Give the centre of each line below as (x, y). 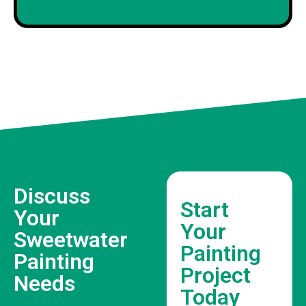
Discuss (52, 196)
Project (215, 275)
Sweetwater (71, 239)
